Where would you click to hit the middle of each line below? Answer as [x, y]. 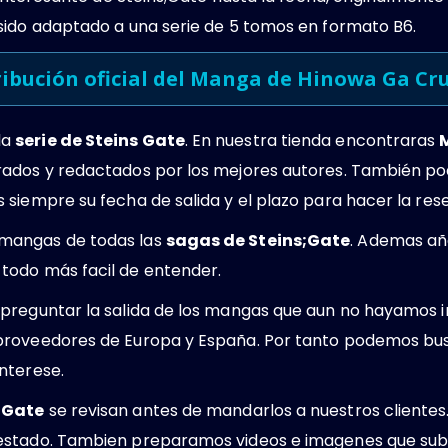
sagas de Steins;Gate [258, 240]
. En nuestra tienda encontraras [312, 140]
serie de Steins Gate [100, 140]
